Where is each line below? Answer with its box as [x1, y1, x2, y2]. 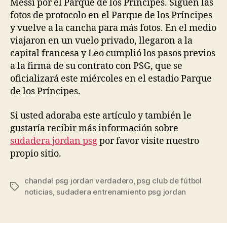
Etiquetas [10, 181, 44, 192]
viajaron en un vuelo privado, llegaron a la [10, 35, 193, 47]
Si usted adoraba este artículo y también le [10, 109, 192, 122]
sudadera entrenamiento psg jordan [56, 186, 186, 197]
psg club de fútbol [137, 175, 202, 185]
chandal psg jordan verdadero [24, 175, 133, 185]
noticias [24, 186, 53, 197]
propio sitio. [10, 147, 61, 160]
